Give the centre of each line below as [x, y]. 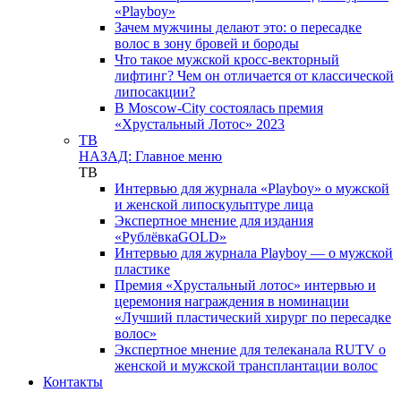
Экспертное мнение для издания [214, 221]
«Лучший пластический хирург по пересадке [253, 317]
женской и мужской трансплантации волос [246, 366]
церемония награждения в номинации [232, 301]
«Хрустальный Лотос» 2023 [200, 124]
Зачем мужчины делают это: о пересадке [238, 27]
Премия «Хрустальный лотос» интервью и [245, 285]
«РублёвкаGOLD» [171, 237]
